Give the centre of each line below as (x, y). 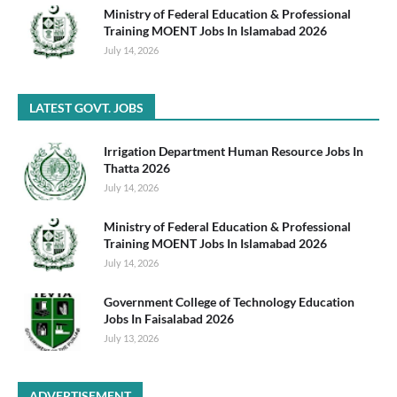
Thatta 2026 (137, 167)
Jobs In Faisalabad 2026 (169, 318)
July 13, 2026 (131, 338)
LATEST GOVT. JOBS (86, 107)
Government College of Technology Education (229, 301)
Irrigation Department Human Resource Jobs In (234, 151)
